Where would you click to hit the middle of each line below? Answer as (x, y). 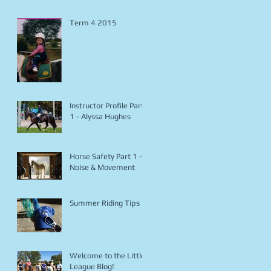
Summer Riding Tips (105, 203)
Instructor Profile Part (107, 106)
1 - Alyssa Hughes (100, 117)
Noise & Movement (102, 168)
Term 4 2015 (93, 23)
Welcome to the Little (107, 256)
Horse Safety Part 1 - (106, 157)
